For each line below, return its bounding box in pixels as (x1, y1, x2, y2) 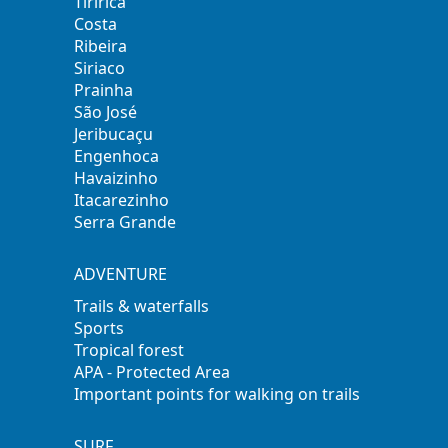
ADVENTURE (74, 263, 168, 286)
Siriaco (74, 57, 126, 80)
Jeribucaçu (74, 123, 154, 146)
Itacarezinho (74, 189, 170, 212)
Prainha (74, 79, 134, 102)
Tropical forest (74, 339, 185, 362)
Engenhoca (74, 145, 160, 168)
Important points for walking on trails (74, 383, 361, 406)
